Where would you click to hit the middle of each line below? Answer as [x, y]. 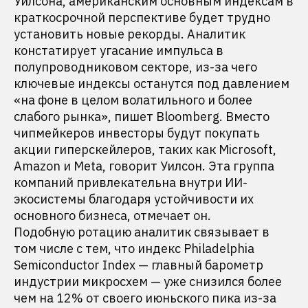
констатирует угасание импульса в [119, 51]
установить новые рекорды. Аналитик [130, 34]
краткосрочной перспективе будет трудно [142, 18]
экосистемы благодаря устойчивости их [134, 199]
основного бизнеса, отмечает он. [112, 216]
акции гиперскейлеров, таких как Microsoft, [145, 150]
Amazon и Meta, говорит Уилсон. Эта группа [144, 166]
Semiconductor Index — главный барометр [139, 265]
